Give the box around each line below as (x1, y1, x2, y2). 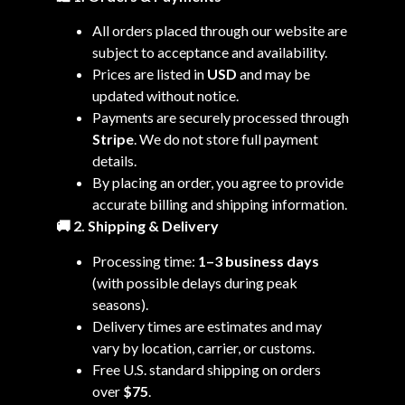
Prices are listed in (91, 65, 207, 83)
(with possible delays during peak (91, 273, 297, 291)
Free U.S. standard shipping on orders (91, 360, 321, 378)
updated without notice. (91, 87, 239, 105)
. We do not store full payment (133, 130, 318, 148)
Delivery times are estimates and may (91, 316, 322, 334)
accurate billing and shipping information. (91, 195, 347, 213)
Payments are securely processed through (91, 108, 349, 127)
